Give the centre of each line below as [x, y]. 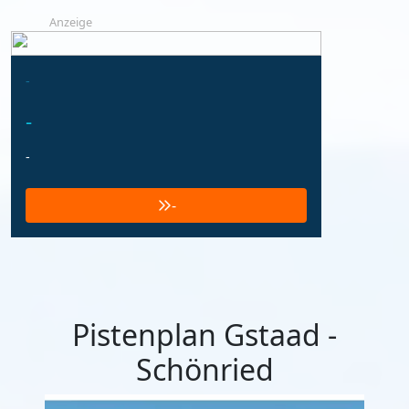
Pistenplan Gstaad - [204, 334]
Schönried [204, 369]
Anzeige [71, 21]
